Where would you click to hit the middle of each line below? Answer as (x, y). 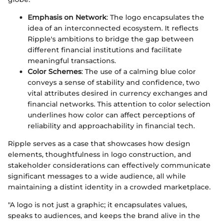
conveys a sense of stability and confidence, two (114, 83)
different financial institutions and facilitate (105, 50)
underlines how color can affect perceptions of (111, 115)
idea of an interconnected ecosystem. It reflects (113, 28)
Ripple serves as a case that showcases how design (99, 144)
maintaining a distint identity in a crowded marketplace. (109, 187)
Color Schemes (55, 72)
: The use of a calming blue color (139, 72)
